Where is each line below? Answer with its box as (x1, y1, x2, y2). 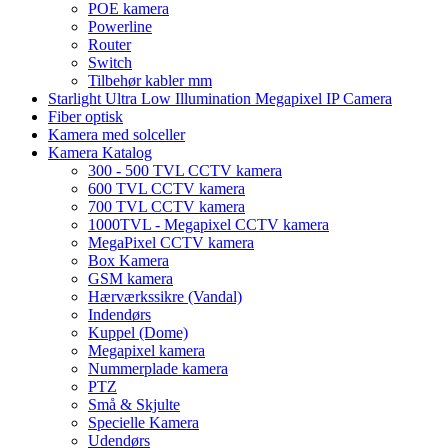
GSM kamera (88, 269, 173, 287)
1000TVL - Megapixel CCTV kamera (88, 215, 329, 233)
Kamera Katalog (48, 143, 152, 161)
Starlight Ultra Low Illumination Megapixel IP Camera (48, 89, 392, 107)
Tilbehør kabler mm (88, 71, 212, 89)
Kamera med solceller (48, 125, 185, 143)
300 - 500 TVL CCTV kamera (88, 161, 282, 179)
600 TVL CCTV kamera (88, 179, 245, 197)
